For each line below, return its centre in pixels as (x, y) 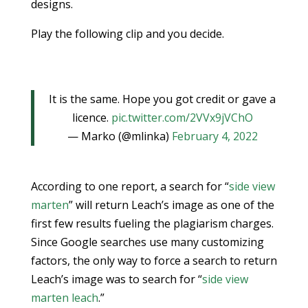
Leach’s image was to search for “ (116, 279)
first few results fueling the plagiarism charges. (152, 223)
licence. (91, 118)
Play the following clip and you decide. (127, 34)
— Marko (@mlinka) (119, 136)
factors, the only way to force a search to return (154, 261)
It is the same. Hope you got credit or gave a (163, 99)
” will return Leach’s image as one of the (171, 205)
